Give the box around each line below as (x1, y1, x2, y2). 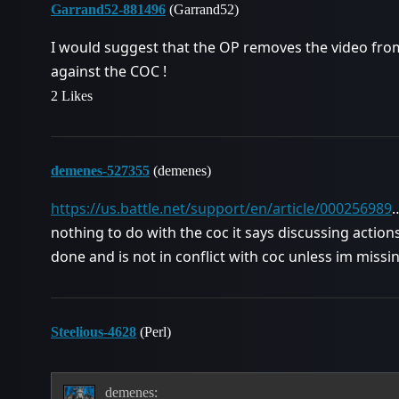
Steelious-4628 (51, 323, 136, 339)
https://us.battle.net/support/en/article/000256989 (51, 198, 392, 218)
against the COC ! (51, 61, 167, 81)
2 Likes (51, 87, 93, 103)
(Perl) (136, 323, 171, 339)
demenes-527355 (51, 162, 150, 178)
